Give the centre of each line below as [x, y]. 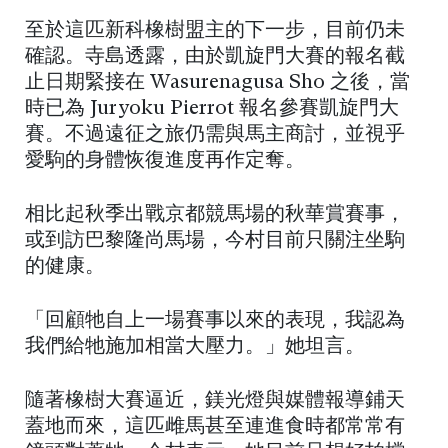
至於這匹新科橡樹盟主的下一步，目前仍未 [215, 30]
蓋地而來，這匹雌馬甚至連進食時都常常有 [215, 426]
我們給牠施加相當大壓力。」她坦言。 [195, 346]
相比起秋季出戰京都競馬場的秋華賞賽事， [215, 214]
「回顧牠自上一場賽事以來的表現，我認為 [215, 320]
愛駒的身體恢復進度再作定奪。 [165, 160]
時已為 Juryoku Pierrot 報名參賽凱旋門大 [212, 108]
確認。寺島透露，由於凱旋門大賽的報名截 [215, 56]
